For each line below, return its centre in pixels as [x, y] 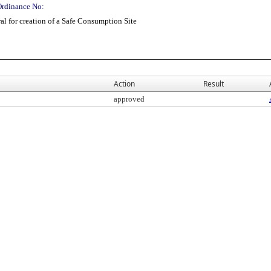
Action [124, 84]
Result [214, 84]
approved [129, 99]
